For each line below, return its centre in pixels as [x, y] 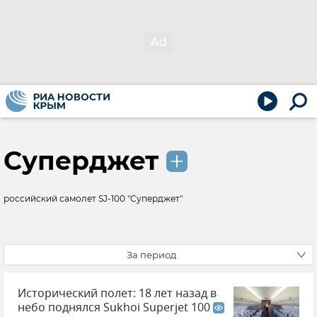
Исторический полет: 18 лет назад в [117, 294]
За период [151, 255]
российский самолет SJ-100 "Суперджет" [93, 198]
